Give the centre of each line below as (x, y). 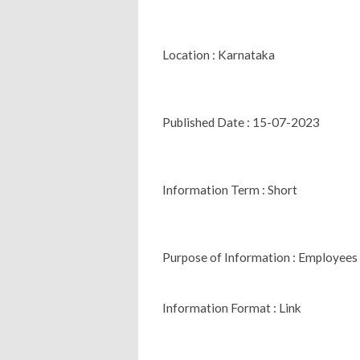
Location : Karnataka (219, 54)
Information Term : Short (230, 189)
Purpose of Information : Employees (260, 257)
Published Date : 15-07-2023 (241, 122)
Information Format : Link (232, 307)
